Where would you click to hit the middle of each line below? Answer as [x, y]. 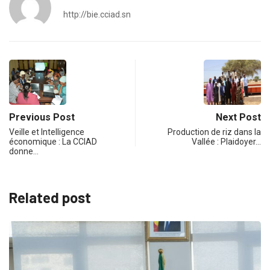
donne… [24, 151]
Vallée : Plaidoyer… [226, 141]
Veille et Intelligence [47, 132]
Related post [50, 197]
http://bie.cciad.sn [97, 14]
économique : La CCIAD [53, 141]
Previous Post [42, 117]
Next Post [238, 117]
